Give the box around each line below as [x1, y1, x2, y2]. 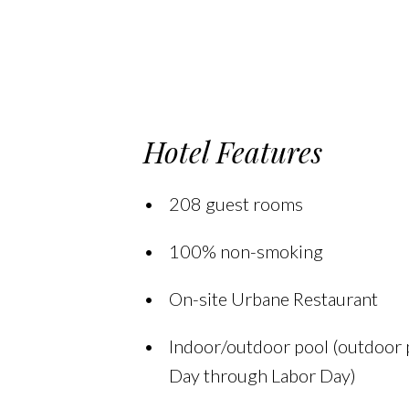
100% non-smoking [168, 240, 323, 262]
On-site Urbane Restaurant [168, 288, 378, 309]
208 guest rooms [168, 193, 303, 215]
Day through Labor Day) [168, 364, 356, 386]
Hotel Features [142, 131, 322, 171]
